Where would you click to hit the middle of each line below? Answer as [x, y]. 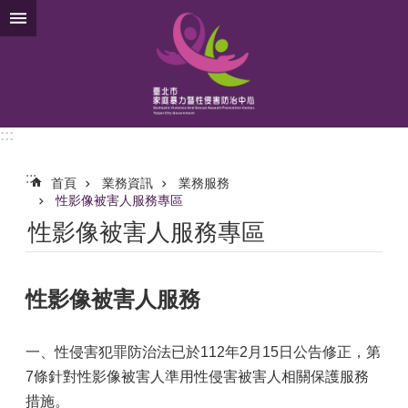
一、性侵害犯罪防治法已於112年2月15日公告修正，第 [203, 352]
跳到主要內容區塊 [67, 18]
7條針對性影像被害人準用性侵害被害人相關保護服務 [197, 377]
